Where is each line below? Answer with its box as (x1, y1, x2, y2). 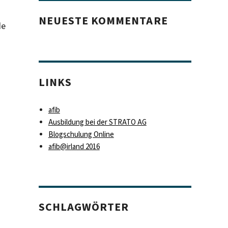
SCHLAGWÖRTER (39, 199, 129, 215)
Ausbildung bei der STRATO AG (48, 117, 147, 128)
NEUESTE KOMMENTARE (39, 13, 168, 28)
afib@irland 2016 (48, 141, 100, 152)
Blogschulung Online (48, 129, 114, 140)
